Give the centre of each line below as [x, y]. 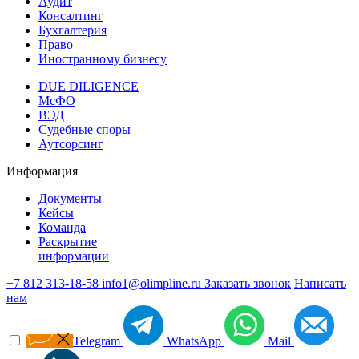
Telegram [98, 341]
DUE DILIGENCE [89, 87]
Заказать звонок [248, 284]
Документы [70, 199]
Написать [320, 284]
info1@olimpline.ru [153, 284]
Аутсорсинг [71, 144]
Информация [42, 171]
